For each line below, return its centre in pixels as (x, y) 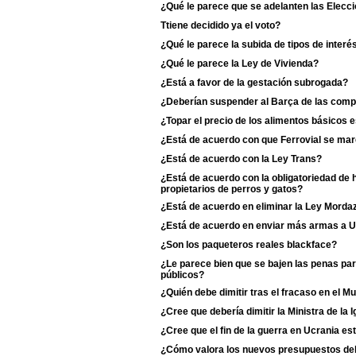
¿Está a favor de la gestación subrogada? (254, 83)
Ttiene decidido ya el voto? (221, 25)
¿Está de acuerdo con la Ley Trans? (241, 159)
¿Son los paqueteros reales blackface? (249, 245)
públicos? (182, 274)
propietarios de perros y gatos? (232, 188)
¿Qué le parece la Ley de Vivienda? (240, 64)
